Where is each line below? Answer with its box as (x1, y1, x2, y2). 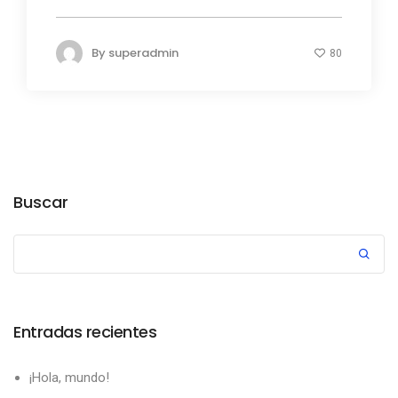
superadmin (108, 44, 179, 61)
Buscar (13, 191, 68, 214)
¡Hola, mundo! (29, 370, 109, 386)
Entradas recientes (13, 321, 156, 344)
